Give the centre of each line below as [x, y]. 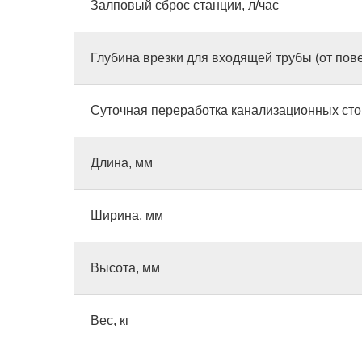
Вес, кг [110, 320]
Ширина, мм [127, 215]
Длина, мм [122, 163]
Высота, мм [125, 268]
